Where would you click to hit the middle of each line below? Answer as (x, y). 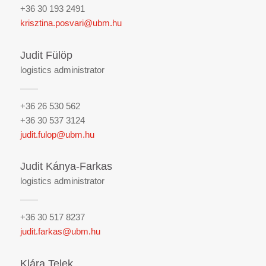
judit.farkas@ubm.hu (60, 231)
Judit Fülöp (46, 55)
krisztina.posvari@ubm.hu (71, 23)
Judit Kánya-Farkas (66, 167)
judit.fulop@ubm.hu (57, 134)
